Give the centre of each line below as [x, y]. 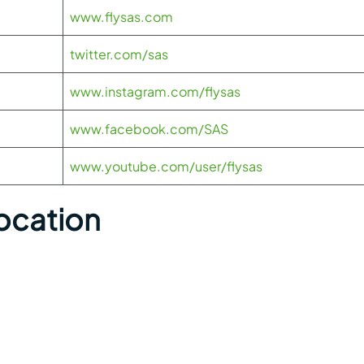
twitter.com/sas [119, 54]
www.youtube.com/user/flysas [166, 166]
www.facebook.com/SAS [149, 129]
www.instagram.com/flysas [155, 91]
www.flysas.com [121, 17]
